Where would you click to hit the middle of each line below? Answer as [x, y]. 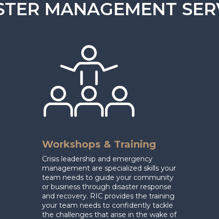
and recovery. [66, 196]
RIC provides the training [132, 196]
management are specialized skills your [109, 168]
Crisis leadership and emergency [97, 159]
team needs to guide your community [108, 177]
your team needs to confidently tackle [107, 205]
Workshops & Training [99, 144]
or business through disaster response [107, 186]
